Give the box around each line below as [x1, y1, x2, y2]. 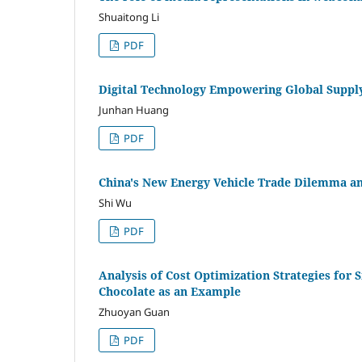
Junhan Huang [99, 103, 169, 118]
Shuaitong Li [99, 10, 159, 25]
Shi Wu [99, 196, 132, 211]
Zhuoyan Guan [99, 305, 170, 320]
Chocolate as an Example [99, 284, 241, 300]
